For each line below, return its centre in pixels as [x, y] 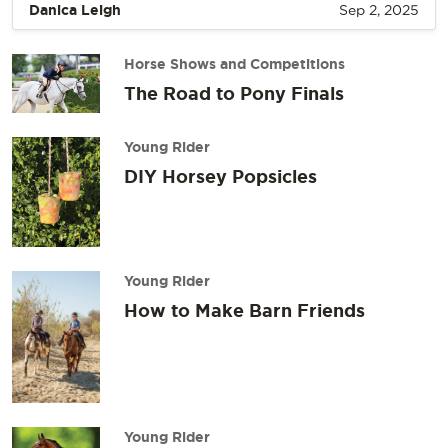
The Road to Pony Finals [234, 93]
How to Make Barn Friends [244, 310]
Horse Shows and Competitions [234, 64]
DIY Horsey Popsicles [220, 176]
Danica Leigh [75, 10]
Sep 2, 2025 [379, 10]
